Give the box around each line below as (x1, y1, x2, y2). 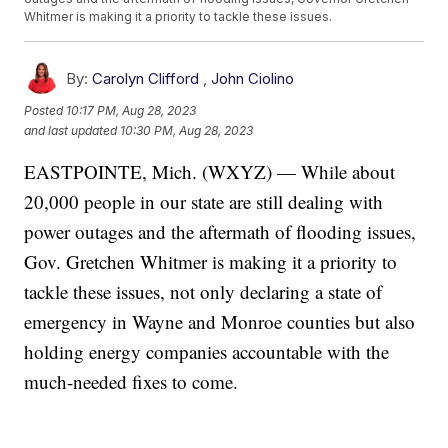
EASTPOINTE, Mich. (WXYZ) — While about (24, 159, 396, 185)
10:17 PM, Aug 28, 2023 (66, 102, 197, 118)
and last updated (24, 122, 118, 138)
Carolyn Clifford (92, 69, 200, 89)
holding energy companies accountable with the (24, 339, 390, 365)
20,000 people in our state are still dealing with (24, 189, 384, 215)
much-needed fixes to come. (24, 369, 239, 395)
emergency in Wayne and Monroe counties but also (24, 309, 416, 335)
